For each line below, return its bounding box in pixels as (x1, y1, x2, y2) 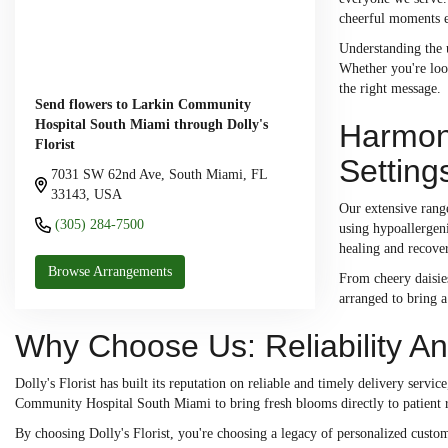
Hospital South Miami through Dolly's (35, 117, 268, 133)
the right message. (339, 81, 441, 97)
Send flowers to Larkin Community (35, 97, 251, 113)
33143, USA (51, 187, 122, 203)
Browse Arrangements (48, 264, 172, 280)
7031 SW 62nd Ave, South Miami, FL (51, 167, 267, 183)
